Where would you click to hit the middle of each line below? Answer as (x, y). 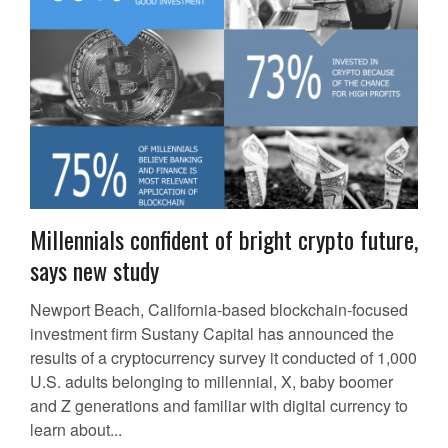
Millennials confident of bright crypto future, (224, 239)
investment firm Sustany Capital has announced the (212, 334)
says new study (94, 270)
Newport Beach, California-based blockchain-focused (219, 310)
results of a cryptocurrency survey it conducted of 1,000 (223, 358)
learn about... (76, 430)
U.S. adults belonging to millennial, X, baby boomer (211, 382)
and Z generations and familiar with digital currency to (219, 406)
